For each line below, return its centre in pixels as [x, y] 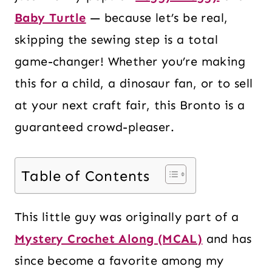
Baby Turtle [50, 18]
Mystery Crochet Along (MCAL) [109, 239]
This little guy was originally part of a [127, 217]
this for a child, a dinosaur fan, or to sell [134, 83]
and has [227, 239]
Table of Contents [86, 176]
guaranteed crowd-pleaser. [94, 127]
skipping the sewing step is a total [116, 39]
